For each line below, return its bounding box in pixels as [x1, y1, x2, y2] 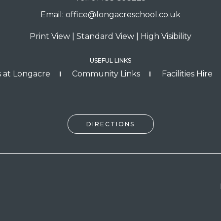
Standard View [76, 31, 134, 41]
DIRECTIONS [86, 120, 135, 128]
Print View [30, 31, 70, 41]
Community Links [72, 69, 140, 78]
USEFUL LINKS [90, 56, 131, 64]
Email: [40, 9, 66, 19]
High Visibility [141, 31, 191, 41]
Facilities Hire [161, 69, 213, 78]
